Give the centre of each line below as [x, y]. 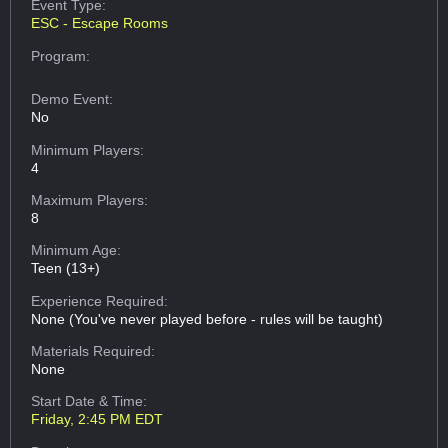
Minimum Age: [76, 250]
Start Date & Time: [89, 401]
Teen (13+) [66, 268]
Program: [61, 55]
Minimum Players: [88, 149]
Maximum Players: [90, 199]
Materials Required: [93, 351]
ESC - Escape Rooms [100, 23]
